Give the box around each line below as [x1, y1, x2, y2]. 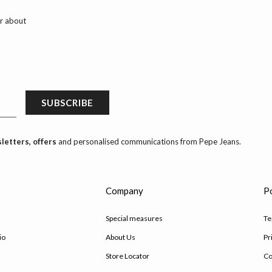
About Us [106, 233, 136, 242]
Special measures [106, 214, 163, 223]
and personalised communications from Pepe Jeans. [56, 137, 241, 147]
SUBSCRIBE [41, 97, 94, 109]
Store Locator [106, 251, 150, 261]
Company [106, 185, 144, 197]
